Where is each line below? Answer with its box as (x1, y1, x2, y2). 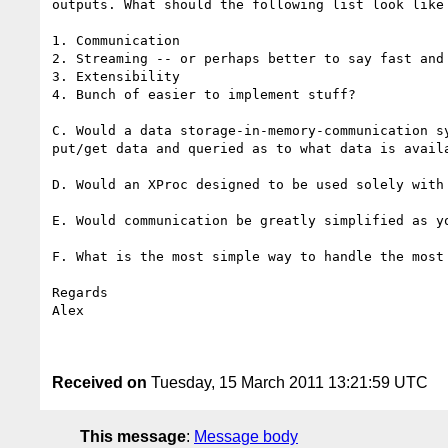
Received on (52, 373, 147, 391)
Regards (52, 284, 108, 300)
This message (80, 427, 186, 445)
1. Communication (52, 32, 180, 48)
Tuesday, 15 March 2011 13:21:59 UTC (147, 373, 428, 391)
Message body (194, 427, 298, 445)
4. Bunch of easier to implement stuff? (52, 86, 356, 102)
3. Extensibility (52, 68, 180, 84)
